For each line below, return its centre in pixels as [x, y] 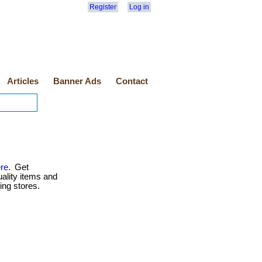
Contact [132, 81]
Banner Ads [77, 81]
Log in [139, 7]
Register [103, 7]
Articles [23, 81]
